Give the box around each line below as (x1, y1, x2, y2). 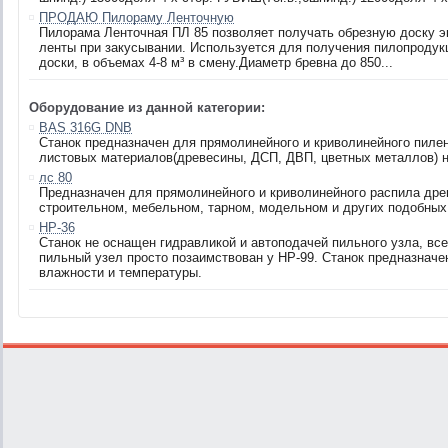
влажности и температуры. (39, 265, 202, 280)
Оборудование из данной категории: (29, 100, 265, 115)
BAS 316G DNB (39, 120, 132, 135)
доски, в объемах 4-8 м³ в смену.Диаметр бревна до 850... (39, 55, 393, 70)
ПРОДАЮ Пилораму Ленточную (39, 10, 234, 25)
